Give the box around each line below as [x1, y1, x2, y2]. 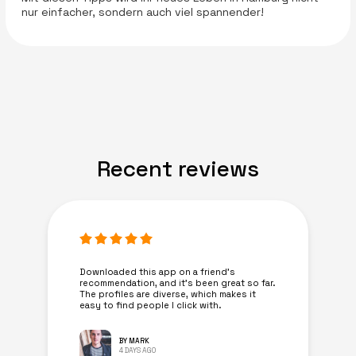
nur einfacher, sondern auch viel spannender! [21, 4, 264, 19]
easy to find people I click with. [79, 300, 222, 311]
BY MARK [119, 336, 149, 346]
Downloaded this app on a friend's [79, 266, 235, 278]
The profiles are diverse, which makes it [79, 288, 256, 300]
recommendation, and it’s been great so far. [79, 277, 276, 289]
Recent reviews [97, 154, 259, 184]
